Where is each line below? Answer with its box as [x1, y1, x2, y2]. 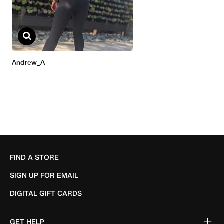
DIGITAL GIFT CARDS [10, 188, 82, 198]
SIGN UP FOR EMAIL [10, 170, 78, 180]
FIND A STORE [10, 152, 59, 162]
